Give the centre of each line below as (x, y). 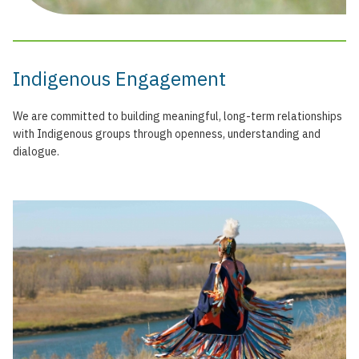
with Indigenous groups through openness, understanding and (167, 133)
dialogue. (36, 151)
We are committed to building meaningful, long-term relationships (177, 116)
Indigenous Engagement (119, 78)
